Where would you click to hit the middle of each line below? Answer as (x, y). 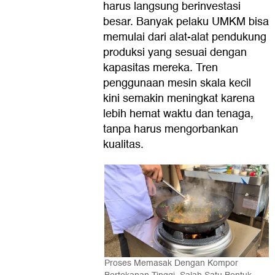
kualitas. (123, 144)
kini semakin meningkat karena (179, 98)
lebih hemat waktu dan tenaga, (178, 114)
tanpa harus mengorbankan (171, 129)
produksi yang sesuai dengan (175, 52)
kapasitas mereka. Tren (161, 68)
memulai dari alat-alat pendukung (185, 37)
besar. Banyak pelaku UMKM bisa (186, 21)
